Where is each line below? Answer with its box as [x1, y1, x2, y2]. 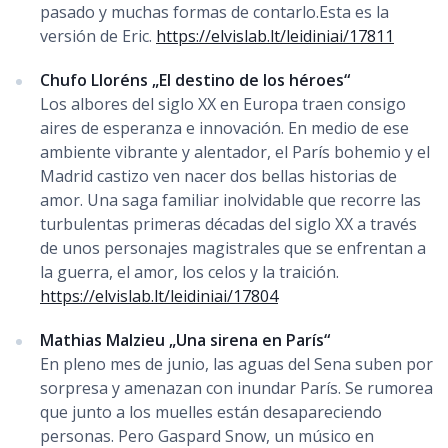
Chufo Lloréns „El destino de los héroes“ [40, 68, 350, 91]
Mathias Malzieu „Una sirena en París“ [40, 328, 330, 351]
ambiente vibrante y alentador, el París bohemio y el [40, 140, 430, 163]
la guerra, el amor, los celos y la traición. [40, 260, 339, 283]
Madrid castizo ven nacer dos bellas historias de [40, 164, 397, 187]
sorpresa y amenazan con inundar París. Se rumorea [40, 376, 433, 399]
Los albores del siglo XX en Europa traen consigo [40, 92, 406, 115]
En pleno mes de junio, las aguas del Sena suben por [40, 352, 433, 375]
